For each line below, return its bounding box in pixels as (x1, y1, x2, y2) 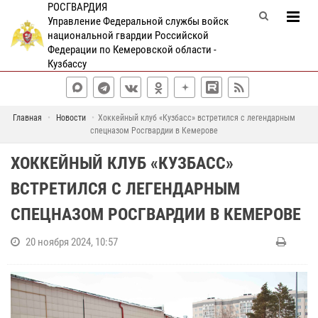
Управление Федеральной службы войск (47, 15, 229, 28)
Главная (12, 113, 42, 123)
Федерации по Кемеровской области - (47, 43, 216, 56)
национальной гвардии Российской (47, 29, 209, 42)
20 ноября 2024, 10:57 (26, 236, 118, 248)
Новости (55, 113, 86, 123)
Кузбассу (47, 57, 87, 70)
